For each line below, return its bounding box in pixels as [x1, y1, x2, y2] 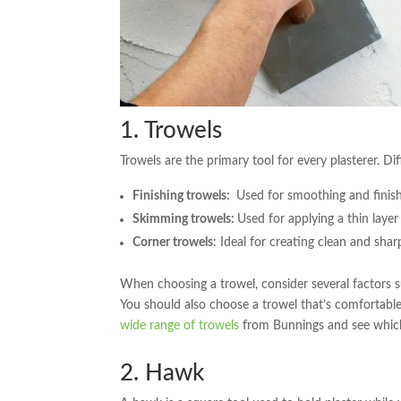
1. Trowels [120, 118, 223, 142]
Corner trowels [132, 235, 214, 249]
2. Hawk [120, 361, 205, 385]
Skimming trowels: [132, 212, 238, 226]
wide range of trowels [120, 319, 240, 332]
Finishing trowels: [132, 189, 234, 202]
